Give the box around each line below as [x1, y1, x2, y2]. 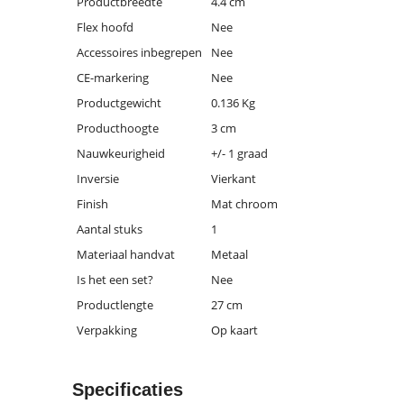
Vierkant [211, 170, 256, 187]
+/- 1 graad [211, 145, 268, 161]
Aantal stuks [77, 221, 142, 237]
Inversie [77, 170, 119, 187]
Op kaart [211, 322, 258, 338]
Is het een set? [77, 271, 153, 288]
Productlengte [77, 297, 153, 313]
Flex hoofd [77, 19, 133, 35]
